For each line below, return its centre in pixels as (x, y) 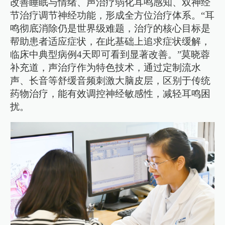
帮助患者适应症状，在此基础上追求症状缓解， (110, 42)
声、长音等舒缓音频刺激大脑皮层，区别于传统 (110, 81)
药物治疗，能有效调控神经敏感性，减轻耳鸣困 (110, 94)
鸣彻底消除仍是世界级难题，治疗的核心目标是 (110, 29)
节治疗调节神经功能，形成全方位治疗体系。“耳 (113, 16)
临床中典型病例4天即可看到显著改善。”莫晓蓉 (110, 55)
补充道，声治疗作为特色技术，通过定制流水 (106, 68)
